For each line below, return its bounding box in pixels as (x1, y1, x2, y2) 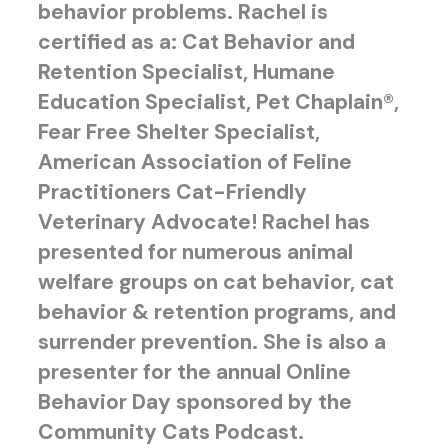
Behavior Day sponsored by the (37, 388, 352, 417)
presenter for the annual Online (37, 358, 351, 387)
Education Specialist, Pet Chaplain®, (37, 88, 399, 117)
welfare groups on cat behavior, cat (37, 268, 394, 297)
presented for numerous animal (37, 238, 353, 267)
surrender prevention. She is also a (37, 328, 386, 357)
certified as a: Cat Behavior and (37, 28, 355, 57)
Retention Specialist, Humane (37, 58, 335, 87)
